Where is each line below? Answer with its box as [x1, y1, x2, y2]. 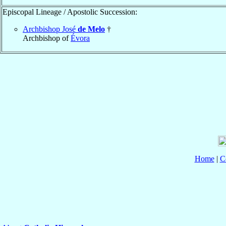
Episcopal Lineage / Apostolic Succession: [3, 7, 137, 16]
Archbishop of [23, 33, 71, 42]
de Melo [78, 24, 105, 33]
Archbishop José [23, 24, 78, 33]
